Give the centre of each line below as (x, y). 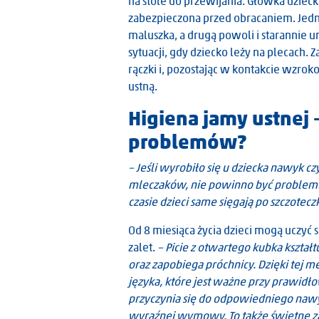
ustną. (143, 87)
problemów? (187, 142)
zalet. (143, 247)
